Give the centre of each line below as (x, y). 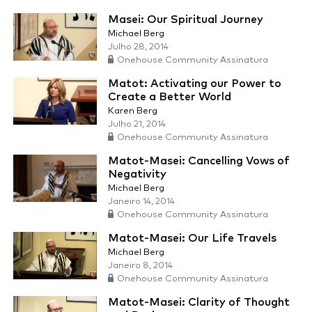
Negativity (137, 174)
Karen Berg (133, 111)
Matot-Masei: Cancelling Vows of (199, 161)
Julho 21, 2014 (137, 125)
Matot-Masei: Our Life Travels (192, 239)
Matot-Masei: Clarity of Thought (199, 303)
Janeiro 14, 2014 (141, 202)
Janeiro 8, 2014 (140, 266)
